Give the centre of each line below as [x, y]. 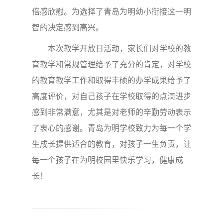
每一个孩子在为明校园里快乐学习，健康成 [108, 160]
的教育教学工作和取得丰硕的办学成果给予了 [111, 80]
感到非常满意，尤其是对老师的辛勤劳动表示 [111, 112]
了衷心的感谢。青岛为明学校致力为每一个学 [111, 128]
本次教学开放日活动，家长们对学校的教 [119, 48]
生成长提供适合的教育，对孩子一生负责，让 [111, 144]
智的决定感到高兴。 [68, 27]
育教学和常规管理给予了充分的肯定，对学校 [111, 64]
